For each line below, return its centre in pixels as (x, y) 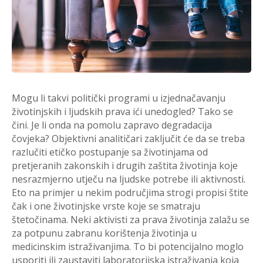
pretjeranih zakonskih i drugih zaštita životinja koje (125, 166)
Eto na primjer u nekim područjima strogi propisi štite (130, 193)
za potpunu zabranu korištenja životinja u (104, 233)
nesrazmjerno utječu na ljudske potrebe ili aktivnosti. (129, 179)
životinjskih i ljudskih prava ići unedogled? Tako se (122, 112)
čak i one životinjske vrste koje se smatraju (106, 206)
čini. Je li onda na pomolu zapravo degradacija (112, 125)
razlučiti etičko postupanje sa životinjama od (110, 152)
